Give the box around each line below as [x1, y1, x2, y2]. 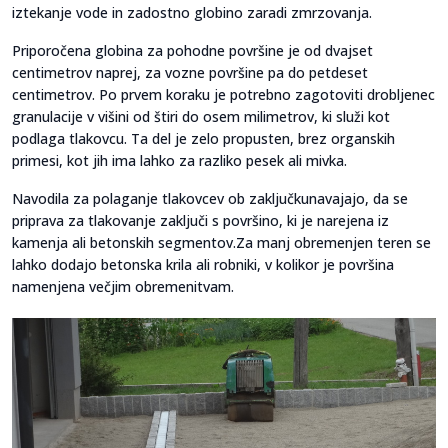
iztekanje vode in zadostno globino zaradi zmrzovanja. [12, 3, 372, 23]
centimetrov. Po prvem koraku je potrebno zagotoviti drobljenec [12, 85, 435, 105]
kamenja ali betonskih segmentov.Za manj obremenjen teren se [12, 233, 431, 253]
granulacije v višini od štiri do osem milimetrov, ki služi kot [12, 107, 390, 127]
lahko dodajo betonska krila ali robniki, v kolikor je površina [12, 255, 394, 275]
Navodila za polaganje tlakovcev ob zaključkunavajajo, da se [12, 189, 408, 209]
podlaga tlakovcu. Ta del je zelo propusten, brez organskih [12, 129, 395, 149]
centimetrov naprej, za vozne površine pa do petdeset [12, 63, 368, 83]
